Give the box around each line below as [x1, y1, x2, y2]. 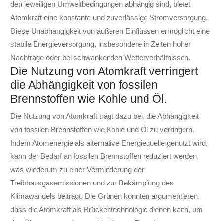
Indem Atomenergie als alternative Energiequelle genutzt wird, [10, 139, 208, 147]
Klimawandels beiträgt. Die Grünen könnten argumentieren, [10, 192, 200, 201]
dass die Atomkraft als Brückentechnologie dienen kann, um [10, 205, 203, 214]
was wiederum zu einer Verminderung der [10, 165, 144, 174]
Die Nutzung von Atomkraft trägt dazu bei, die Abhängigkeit [10, 112, 199, 121]
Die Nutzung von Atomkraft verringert [10, 65, 198, 78]
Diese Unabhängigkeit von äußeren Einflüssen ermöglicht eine [10, 27, 210, 36]
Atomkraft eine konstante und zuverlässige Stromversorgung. [10, 13, 208, 22]
